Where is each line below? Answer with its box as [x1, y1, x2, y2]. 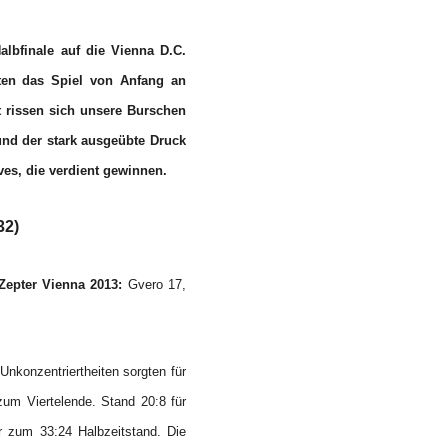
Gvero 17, [122, 277, 187, 292]
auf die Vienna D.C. [54, 43, 187, 58]
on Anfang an [97, 73, 187, 88]
